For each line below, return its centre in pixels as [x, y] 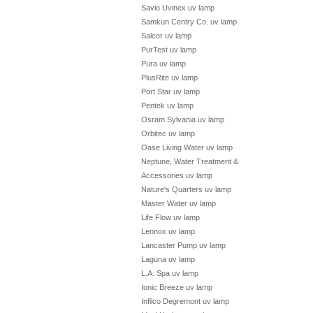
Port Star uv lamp [170, 92]
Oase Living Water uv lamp [187, 147]
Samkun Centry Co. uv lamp [189, 22]
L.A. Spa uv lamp [170, 273]
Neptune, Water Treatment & [190, 161]
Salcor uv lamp [166, 36]
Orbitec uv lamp [168, 133]
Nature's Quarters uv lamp [186, 189]
